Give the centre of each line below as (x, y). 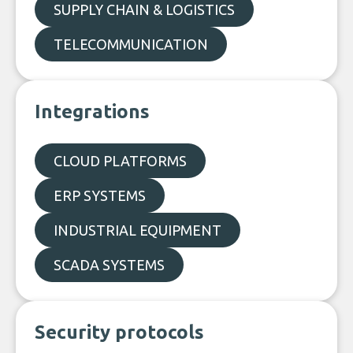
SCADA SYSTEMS (109, 265)
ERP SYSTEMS (100, 195)
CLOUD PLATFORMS (120, 161)
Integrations (92, 111)
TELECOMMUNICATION (131, 44)
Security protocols (119, 332)
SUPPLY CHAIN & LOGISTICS (144, 9)
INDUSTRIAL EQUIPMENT (137, 230)
